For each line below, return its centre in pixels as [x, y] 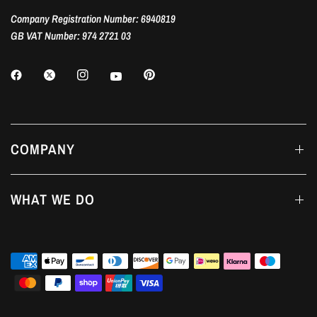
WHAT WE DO [53, 199]
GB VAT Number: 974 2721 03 [71, 36]
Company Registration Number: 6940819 [93, 19]
